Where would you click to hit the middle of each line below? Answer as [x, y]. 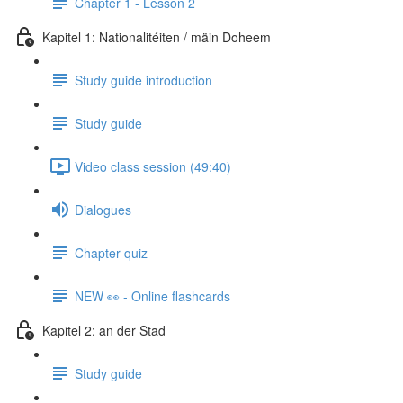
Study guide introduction [143, 80]
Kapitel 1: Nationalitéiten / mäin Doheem [157, 36]
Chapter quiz [111, 252]
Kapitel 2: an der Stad [104, 330]
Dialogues [103, 209]
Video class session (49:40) [153, 166]
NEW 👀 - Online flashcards [152, 296]
